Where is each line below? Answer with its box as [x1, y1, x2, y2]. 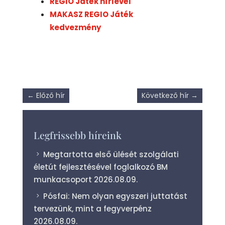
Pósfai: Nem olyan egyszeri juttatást [43, 191, 188, 202]
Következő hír [142, 90, 189, 101]
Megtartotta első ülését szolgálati [43, 149, 179, 160]
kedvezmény [50, 22, 101, 33]
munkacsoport [34, 174, 92, 185]
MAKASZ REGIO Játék [50, 9, 134, 20]
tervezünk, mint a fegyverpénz [34, 203, 152, 214]
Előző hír [36, 90, 65, 101]
